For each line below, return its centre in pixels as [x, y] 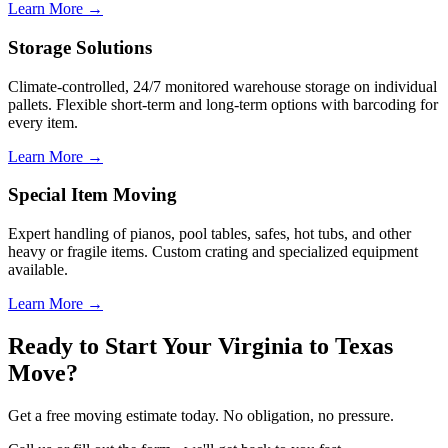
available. [38, 269]
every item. [43, 122]
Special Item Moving [92, 195]
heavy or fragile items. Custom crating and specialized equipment [213, 251]
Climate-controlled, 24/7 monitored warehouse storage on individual [222, 86]
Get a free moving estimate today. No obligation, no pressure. [201, 415]
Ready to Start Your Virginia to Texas [200, 345]
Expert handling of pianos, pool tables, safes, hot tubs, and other [209, 233]
